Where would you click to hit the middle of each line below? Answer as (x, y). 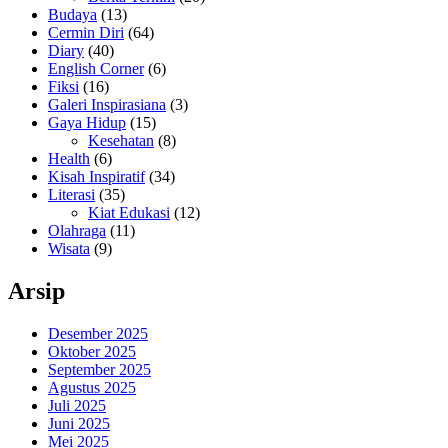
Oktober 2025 (92, 352)
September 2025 (99, 370)
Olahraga (77, 231)
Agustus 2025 (92, 388)
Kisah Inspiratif (96, 177)
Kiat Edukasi (129, 213)
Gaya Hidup (87, 123)
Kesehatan (121, 141)
